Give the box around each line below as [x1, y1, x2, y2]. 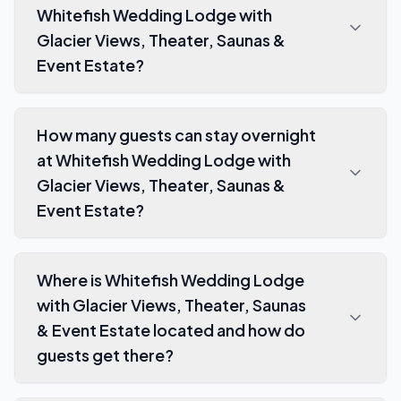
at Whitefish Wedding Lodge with [37, 149, 291, 170]
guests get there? [37, 344, 174, 365]
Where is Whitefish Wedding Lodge [37, 269, 304, 290]
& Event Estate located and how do [37, 319, 305, 340]
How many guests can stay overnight [37, 124, 316, 145]
